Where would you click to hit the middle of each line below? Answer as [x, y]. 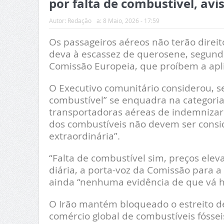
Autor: [58, 21]
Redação [79, 21]
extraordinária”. [84, 136]
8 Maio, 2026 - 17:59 [131, 21]
